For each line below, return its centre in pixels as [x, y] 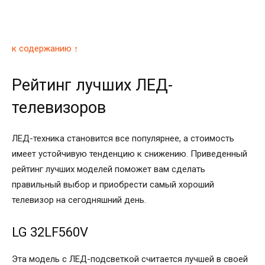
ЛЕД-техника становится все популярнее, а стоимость [123, 139]
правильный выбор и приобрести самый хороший [113, 185]
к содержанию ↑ [45, 49]
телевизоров [59, 108]
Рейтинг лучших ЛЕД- [92, 85]
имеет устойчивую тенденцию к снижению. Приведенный [130, 154]
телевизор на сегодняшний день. [79, 200]
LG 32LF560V [50, 232]
